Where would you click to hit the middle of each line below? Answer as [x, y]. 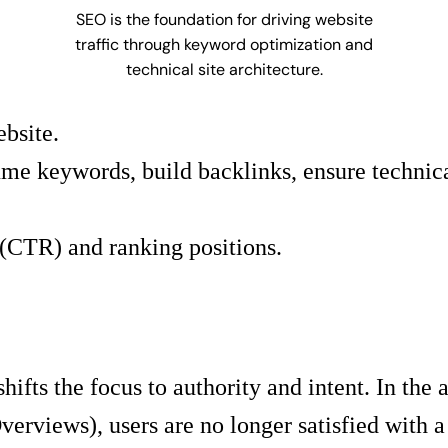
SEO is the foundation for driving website [224, 19]
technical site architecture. [224, 69]
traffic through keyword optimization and [224, 44]
